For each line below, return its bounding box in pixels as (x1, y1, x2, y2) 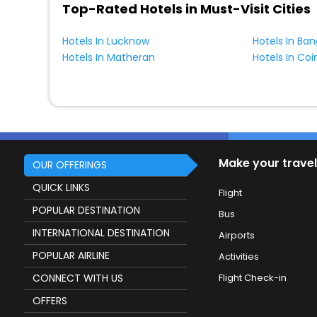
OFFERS (32, 294, 67, 309)
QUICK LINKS (32, 180, 90, 195)
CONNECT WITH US (32, 271, 123, 286)
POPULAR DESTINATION (32, 203, 140, 218)
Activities (218, 250, 259, 264)
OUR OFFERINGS (32, 158, 107, 173)
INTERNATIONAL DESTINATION (32, 226, 170, 241)
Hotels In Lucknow (62, 33, 149, 48)
